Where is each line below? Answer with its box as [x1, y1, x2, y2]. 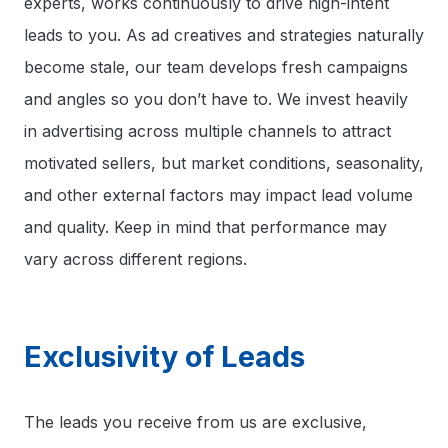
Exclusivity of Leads [24, 339, 305, 374]
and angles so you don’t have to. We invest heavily [24, 89, 408, 109]
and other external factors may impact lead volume [24, 185, 413, 205]
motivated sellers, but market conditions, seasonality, [24, 153, 424, 173]
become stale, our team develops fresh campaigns [24, 57, 408, 77]
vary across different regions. [24, 249, 247, 269]
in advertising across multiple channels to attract [24, 121, 391, 141]
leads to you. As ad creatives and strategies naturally [24, 25, 424, 45]
